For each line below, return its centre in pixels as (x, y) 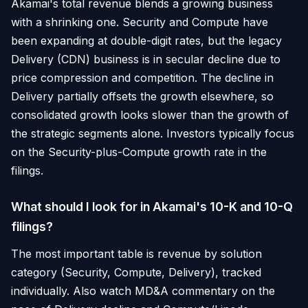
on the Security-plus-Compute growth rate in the (139, 152)
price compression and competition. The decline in (142, 77)
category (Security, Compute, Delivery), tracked (136, 272)
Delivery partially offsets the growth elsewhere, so (142, 96)
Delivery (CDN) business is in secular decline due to (146, 59)
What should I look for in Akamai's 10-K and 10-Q (152, 206)
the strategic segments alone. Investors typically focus (153, 133)
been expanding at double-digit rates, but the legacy (146, 40)
